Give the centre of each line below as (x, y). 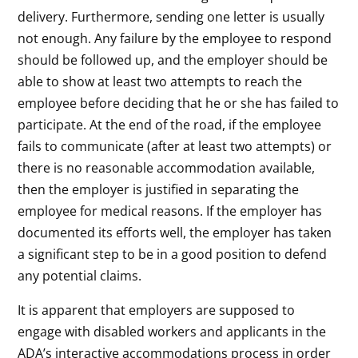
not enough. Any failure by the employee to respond (175, 38)
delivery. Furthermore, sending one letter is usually (171, 16)
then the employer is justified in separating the (159, 189)
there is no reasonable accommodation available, (167, 167)
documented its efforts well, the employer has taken (175, 232)
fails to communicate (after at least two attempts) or (175, 146)
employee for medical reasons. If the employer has (170, 211)
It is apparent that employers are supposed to (157, 310)
